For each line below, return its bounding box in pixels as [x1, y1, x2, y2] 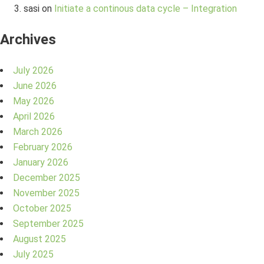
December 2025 [13, 172, 80, 184]
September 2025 [13, 218, 84, 230]
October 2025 [13, 203, 71, 214]
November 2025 [13, 187, 80, 199]
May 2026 [13, 95, 54, 107]
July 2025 [13, 249, 54, 260]
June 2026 [13, 80, 57, 92]
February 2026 [13, 141, 72, 153]
